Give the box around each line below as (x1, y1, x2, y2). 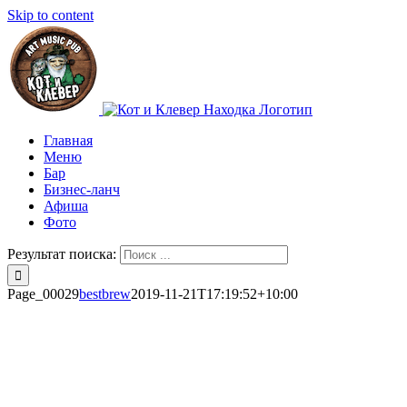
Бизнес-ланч (44, 182, 120, 197)
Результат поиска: (7, 246, 116, 262)
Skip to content (7, 7, 94, 23)
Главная (44, 133, 93, 148)
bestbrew (79, 286, 131, 302)
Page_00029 (7, 286, 79, 302)
